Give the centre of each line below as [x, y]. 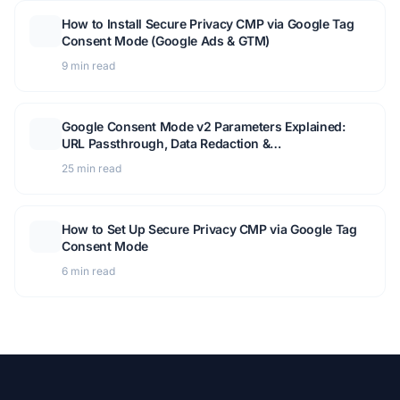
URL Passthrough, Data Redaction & [166, 144]
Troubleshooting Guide [129, 161]
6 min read [88, 271]
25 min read [92, 169]
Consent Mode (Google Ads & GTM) [166, 41]
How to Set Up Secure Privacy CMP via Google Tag [209, 229]
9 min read [88, 66]
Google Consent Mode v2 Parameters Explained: [204, 127]
